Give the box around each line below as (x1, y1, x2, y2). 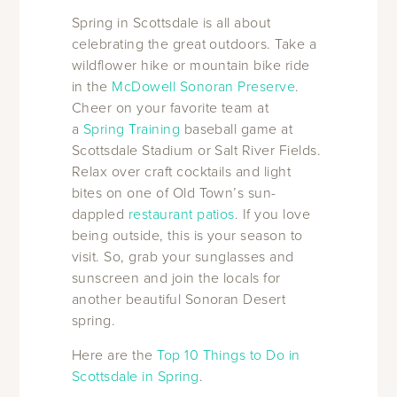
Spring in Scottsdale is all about (71, 12, 271, 33)
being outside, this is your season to (71, 225, 303, 245)
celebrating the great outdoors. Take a (71, 34, 317, 54)
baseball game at (180, 119, 293, 139)
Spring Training (82, 119, 181, 139)
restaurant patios (128, 204, 235, 224)
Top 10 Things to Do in (157, 345, 300, 365)
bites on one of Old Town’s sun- (71, 183, 276, 203)
